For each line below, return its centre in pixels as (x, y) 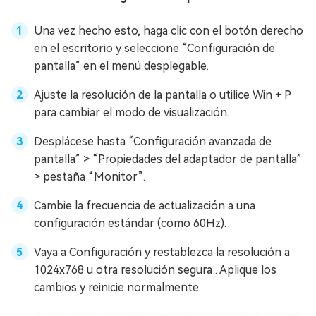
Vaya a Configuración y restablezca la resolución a (162, 252)
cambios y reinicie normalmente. (117, 287)
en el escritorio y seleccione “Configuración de (154, 48)
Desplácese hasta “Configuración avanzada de (153, 141)
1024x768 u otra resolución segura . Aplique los (155, 269)
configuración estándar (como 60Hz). (130, 223)
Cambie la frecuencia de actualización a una (145, 205)
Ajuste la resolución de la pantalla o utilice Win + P (163, 95)
